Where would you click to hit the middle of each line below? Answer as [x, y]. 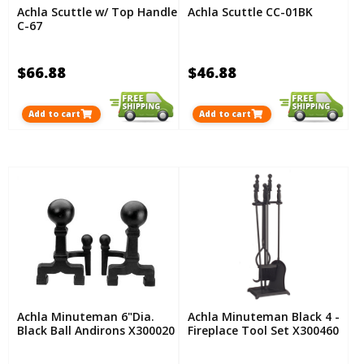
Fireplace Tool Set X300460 [263, 331]
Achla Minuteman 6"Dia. [86, 317]
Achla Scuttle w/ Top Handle [97, 12]
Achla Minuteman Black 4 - [263, 317]
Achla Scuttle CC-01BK [250, 12]
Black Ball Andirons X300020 [96, 331]
